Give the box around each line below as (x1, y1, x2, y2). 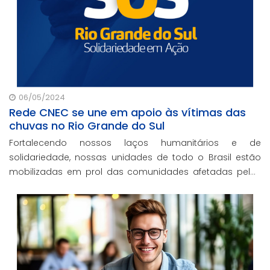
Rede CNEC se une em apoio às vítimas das (9, 104, 246, 120)
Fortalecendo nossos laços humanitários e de (9, 136, 261, 149)
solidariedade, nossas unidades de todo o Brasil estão (9, 151, 261, 163)
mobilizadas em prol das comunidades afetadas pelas (9, 165, 261, 178)
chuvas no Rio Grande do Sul (9, 118, 165, 133)
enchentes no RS (9, 180, 81, 192)
